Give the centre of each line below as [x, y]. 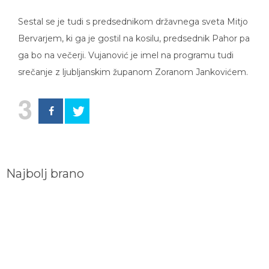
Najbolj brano [45, 165]
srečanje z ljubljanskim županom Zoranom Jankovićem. [133, 64]
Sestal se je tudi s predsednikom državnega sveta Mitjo [133, 13]
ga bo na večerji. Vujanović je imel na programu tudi [126, 47]
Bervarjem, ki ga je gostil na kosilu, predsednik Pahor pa [134, 30]
